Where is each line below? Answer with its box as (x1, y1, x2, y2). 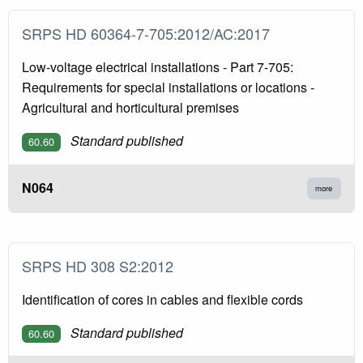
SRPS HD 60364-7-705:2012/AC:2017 (22, 23, 278, 45)
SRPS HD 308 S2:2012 (22, 254, 181, 276)
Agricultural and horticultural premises (22, 98, 239, 117)
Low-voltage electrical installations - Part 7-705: (22, 58, 293, 77)
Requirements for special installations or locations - (22, 78, 314, 97)
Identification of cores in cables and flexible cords (22, 289, 303, 309)
